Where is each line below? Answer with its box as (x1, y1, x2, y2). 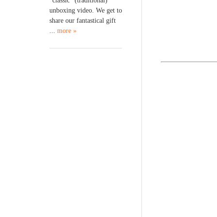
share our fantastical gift (49, 16, 116, 24)
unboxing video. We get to (49, 6, 122, 14)
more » (57, 27, 77, 34)
